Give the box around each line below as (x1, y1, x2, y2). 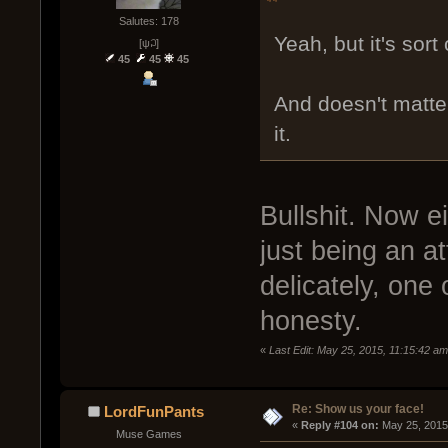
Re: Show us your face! (291, 402, 424, 417)
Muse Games (115, 428, 182, 441)
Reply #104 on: (300, 419, 379, 432)
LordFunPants (104, 403, 205, 421)
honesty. (259, 305, 362, 336)
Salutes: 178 (118, 15, 179, 28)
